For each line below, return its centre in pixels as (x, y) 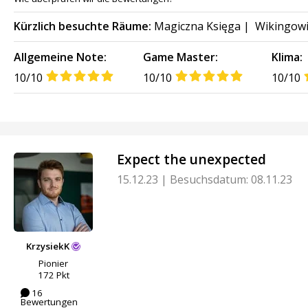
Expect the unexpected (191, 159)
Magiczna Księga (197, 26)
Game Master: (180, 57)
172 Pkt (53, 275)
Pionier (53, 264)
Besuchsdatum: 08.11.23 (230, 179)
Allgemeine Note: (60, 57)
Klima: (287, 57)
